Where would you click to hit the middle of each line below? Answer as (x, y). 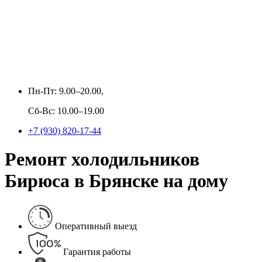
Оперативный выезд (96, 226)
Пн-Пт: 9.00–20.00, (66, 91)
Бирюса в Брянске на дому (116, 181)
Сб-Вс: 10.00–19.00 (66, 111)
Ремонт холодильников (102, 159)
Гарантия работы (97, 251)
